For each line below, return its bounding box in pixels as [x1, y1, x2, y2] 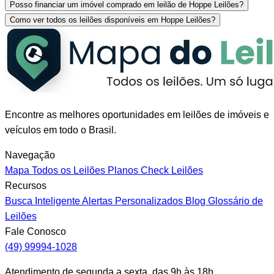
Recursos [5, 180, 46, 191]
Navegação [5, 149, 55, 160]
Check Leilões [138, 165, 203, 176]
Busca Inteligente [5, 195, 80, 206]
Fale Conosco [5, 226, 66, 237]
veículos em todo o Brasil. [5, 124, 116, 135]
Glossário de [206, 195, 263, 206]
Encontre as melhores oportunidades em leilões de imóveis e [5, 109, 269, 120]
